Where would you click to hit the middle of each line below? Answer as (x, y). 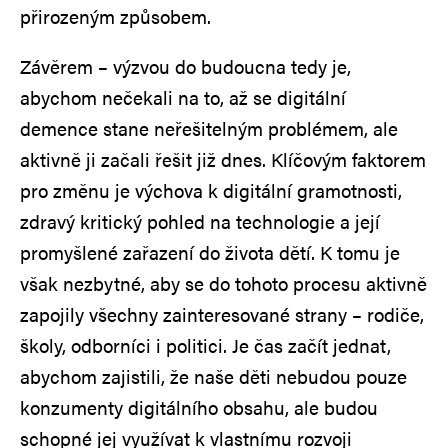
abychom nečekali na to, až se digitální (183, 97)
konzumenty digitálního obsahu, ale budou (199, 407)
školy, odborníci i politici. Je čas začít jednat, (205, 345)
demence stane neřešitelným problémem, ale (209, 128)
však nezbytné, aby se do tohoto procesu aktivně (223, 283)
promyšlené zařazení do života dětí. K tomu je (210, 252)
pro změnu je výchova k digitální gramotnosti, (211, 190)
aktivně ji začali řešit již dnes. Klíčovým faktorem (223, 159)
